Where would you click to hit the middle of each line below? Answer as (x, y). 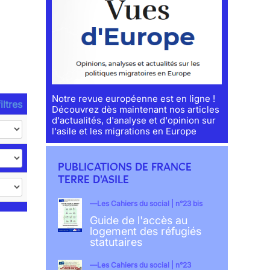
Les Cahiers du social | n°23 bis (149, 204)
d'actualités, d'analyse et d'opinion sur (134, 121)
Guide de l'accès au (138, 221)
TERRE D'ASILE (94, 180)
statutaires (116, 242)
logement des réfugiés (145, 231)
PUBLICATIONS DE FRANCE (125, 167)
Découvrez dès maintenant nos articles (136, 110)
